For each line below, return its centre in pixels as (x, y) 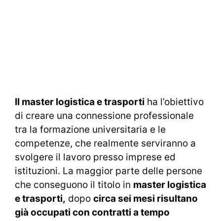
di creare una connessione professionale (104, 115)
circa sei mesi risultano (146, 198)
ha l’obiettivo (174, 102)
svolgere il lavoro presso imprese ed (95, 157)
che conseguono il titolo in (74, 184)
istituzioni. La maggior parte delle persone (109, 171)
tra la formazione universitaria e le (90, 129)
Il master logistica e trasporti (80, 102)
